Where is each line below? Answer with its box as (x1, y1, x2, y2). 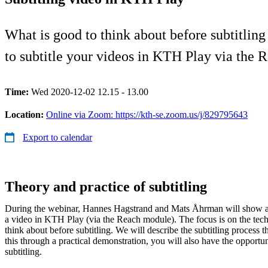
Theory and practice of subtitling (5, 178, 207, 194)
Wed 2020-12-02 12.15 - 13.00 (31, 86, 148, 97)
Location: (5, 109, 46, 120)
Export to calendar (23, 132, 92, 142)
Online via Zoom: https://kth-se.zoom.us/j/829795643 (46, 109, 248, 120)
